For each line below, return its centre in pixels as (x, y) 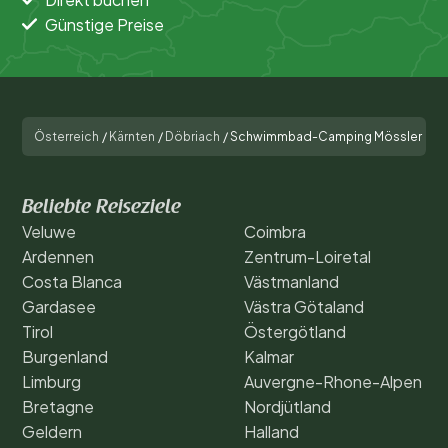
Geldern (52, 431)
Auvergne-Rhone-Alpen (333, 381)
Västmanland (291, 281)
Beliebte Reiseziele (101, 207)
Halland (271, 431)
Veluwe (49, 231)
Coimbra (275, 231)
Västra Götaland (304, 306)
